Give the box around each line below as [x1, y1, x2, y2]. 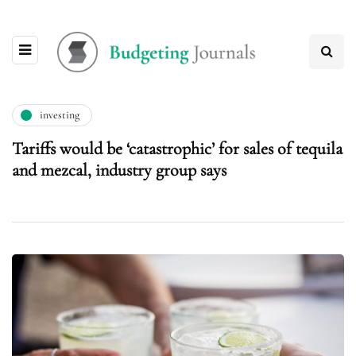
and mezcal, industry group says [12, 159, 226, 180]
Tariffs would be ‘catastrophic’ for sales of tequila [12, 137, 342, 159]
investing [40, 108, 79, 122]
